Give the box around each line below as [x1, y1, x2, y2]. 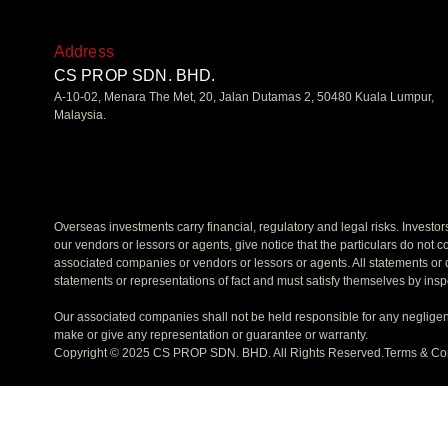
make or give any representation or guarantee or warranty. [53, 328, 368, 343]
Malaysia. [53, 108, 106, 122]
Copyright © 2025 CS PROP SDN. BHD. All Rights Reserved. [53, 346, 384, 361]
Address [53, 43, 114, 60]
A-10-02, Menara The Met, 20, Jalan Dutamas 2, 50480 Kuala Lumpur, [53, 90, 434, 104]
